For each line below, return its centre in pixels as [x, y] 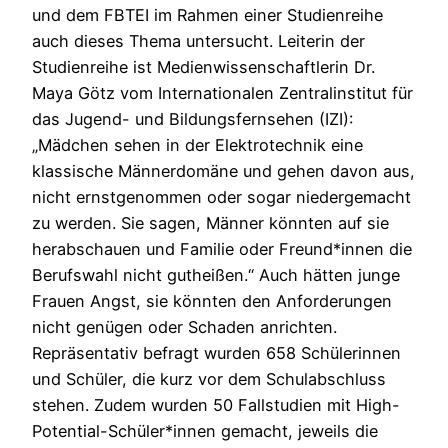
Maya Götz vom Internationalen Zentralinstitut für [222, 92]
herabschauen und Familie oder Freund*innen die [222, 248]
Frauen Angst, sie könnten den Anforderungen [212, 300]
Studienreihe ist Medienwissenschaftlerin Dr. [203, 66]
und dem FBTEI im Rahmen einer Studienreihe [207, 14]
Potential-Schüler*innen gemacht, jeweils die [205, 430]
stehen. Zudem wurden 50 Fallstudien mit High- [216, 404]
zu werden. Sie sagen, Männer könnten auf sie [210, 222]
